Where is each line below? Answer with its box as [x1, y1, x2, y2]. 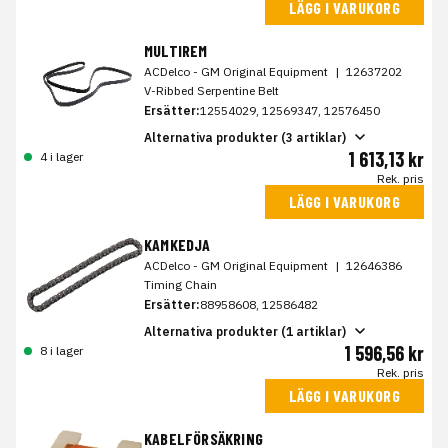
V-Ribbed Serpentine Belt [144, 83, 279, 99]
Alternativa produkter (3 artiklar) [144, 129, 346, 145]
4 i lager [40, 149, 83, 165]
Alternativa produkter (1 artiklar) [144, 323, 346, 339]
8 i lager [40, 343, 83, 359]
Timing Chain [144, 277, 217, 293]
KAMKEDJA [144, 235, 211, 255]
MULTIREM [144, 41, 208, 61]
